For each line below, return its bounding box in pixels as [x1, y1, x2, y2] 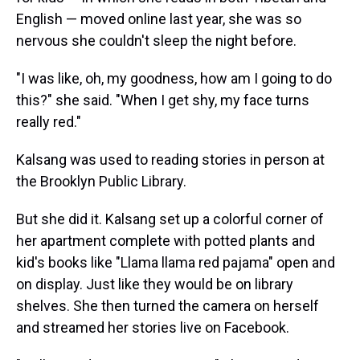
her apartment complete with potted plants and [16, 232, 315, 249]
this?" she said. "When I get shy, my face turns [16, 92, 309, 108]
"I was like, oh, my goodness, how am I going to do [16, 70, 332, 87]
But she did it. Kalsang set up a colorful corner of [16, 211, 324, 227]
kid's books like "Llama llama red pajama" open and [16, 254, 335, 271]
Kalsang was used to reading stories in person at [16, 151, 325, 168]
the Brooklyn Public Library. [16, 173, 186, 190]
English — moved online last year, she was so [16, 10, 301, 27]
